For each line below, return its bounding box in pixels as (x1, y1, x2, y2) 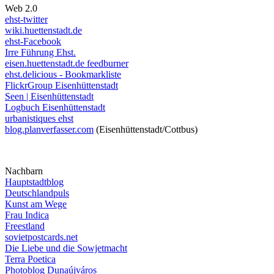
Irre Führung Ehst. (5, 46, 76, 57)
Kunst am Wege (5, 198, 67, 209)
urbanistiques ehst (5, 113, 73, 124)
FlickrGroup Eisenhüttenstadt (5, 80, 118, 91)
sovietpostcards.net (5, 231, 78, 242)
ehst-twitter (5, 13, 48, 24)
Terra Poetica (5, 253, 56, 264)
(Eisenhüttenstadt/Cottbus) (94, 124, 198, 135)
